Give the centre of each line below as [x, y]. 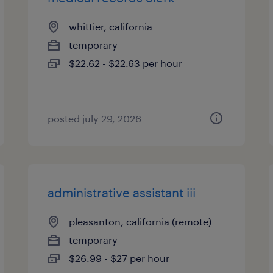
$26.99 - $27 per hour [119, 258]
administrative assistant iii [122, 193]
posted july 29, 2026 [95, 119]
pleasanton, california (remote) [140, 222]
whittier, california [111, 27]
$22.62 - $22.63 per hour [126, 63]
